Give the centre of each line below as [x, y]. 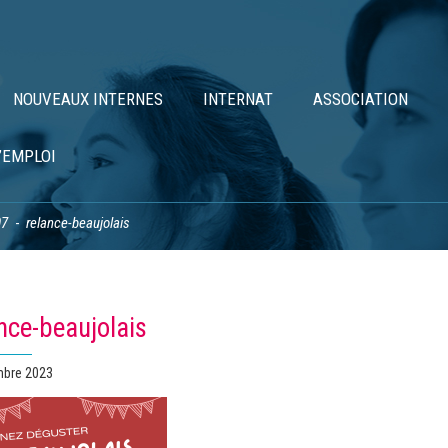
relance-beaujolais [78, 223]
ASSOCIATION [360, 99]
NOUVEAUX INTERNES [88, 99]
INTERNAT [238, 99]
